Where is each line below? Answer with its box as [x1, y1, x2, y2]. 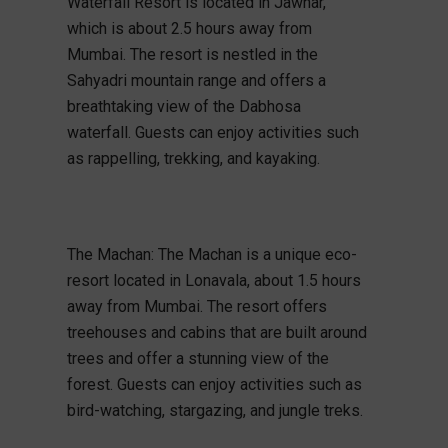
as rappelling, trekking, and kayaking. [66, 148, 320, 168]
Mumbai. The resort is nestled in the [66, 44, 318, 64]
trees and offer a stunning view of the [66, 348, 329, 368]
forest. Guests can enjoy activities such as [66, 374, 362, 394]
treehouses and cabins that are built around [66, 322, 367, 342]
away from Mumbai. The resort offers [66, 296, 327, 316]
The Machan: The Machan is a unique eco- [66, 244, 357, 264]
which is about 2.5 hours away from [66, 18, 312, 38]
